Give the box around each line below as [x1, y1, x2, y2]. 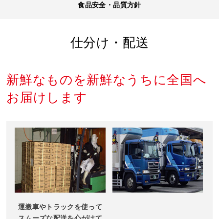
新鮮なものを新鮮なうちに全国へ [6, 72, 207, 87]
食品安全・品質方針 [78, 1, 141, 9]
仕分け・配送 [70, 35, 149, 50]
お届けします [6, 90, 88, 105]
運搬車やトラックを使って [18, 203, 103, 211]
